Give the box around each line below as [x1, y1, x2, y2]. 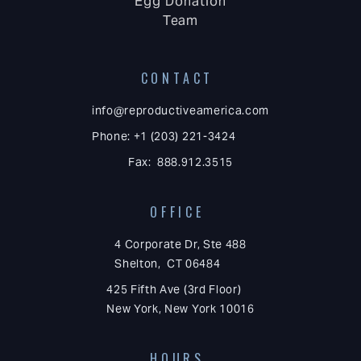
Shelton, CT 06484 [114, 256, 221, 272]
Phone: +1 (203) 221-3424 [91, 128, 236, 143]
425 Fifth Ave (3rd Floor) [106, 282, 242, 297]
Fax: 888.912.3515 [127, 154, 234, 169]
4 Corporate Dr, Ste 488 [114, 237, 247, 252]
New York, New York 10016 [106, 301, 255, 317]
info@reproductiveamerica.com [91, 102, 270, 118]
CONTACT [140, 68, 214, 88]
